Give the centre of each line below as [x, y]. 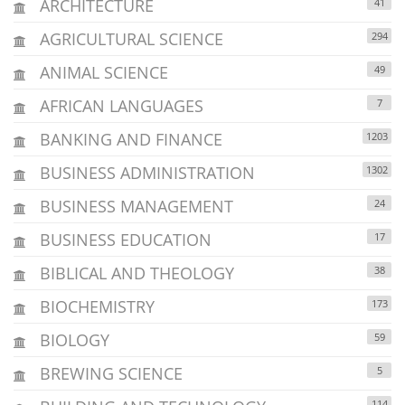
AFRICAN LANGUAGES [119, 105]
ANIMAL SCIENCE [102, 72]
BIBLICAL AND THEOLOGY [135, 273]
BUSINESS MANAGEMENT [134, 206]
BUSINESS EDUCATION [123, 239]
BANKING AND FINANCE [129, 139]
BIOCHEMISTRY [95, 306]
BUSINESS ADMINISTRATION [145, 172]
